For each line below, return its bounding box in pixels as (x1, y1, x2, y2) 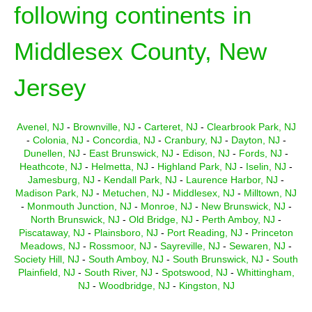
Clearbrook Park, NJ (206, 121, 296, 132)
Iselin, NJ (246, 161, 286, 172)
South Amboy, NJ (88, 253, 164, 265)
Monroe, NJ (140, 201, 192, 212)
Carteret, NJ (143, 121, 198, 132)
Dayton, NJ (231, 134, 280, 146)
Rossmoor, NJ (89, 240, 151, 251)
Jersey (14, 75, 86, 101)
